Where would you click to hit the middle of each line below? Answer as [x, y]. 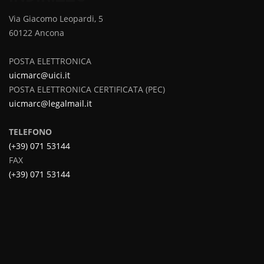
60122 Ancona [37, 33]
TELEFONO [30, 132]
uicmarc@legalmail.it [50, 104]
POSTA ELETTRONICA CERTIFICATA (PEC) [87, 90]
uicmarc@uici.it [39, 75]
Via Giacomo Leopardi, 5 [56, 19]
